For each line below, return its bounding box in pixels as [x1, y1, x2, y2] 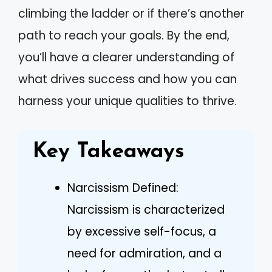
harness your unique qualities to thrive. [18, 93, 237, 109]
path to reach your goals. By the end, [18, 27, 229, 44]
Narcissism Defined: [67, 179, 178, 196]
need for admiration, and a [67, 245, 222, 262]
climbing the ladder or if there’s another [18, 5, 245, 22]
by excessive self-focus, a [67, 223, 216, 240]
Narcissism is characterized [67, 201, 225, 218]
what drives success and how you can [18, 71, 237, 87]
